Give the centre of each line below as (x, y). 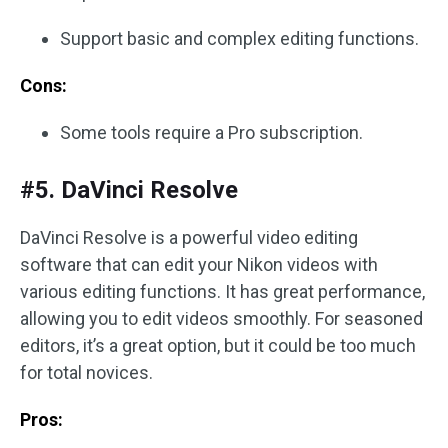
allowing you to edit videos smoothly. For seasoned (221, 319)
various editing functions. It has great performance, (222, 292)
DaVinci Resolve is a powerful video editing (189, 238)
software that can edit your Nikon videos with (199, 265)
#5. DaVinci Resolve (129, 190)
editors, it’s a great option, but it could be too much (218, 346)
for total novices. (86, 373)
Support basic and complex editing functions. (239, 39)
